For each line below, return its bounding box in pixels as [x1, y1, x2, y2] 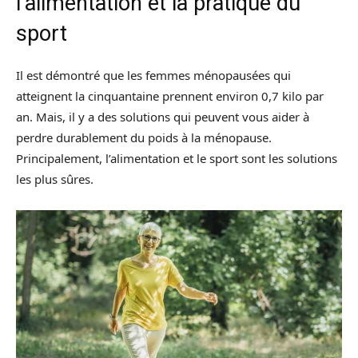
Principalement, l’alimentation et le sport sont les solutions [16, 149, 337, 166]
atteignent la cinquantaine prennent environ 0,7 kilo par [16, 87, 324, 104]
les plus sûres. [16, 170, 97, 187]
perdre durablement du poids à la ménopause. [16, 129, 272, 145]
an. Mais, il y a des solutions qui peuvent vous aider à [16, 108, 309, 125]
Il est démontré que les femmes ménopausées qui [16, 66, 291, 83]
